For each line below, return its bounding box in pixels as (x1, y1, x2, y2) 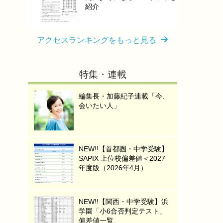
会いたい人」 (79, 102, 120, 110)
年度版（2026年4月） (79, 164, 147, 172)
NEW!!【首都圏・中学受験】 (79, 145, 168, 153)
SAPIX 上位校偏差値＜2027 (79, 154, 165, 162)
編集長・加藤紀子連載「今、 (79, 92, 169, 100)
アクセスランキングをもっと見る (37, 36, 156, 44)
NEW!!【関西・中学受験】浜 (79, 198, 168, 206)
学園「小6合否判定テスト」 (79, 207, 166, 215)
